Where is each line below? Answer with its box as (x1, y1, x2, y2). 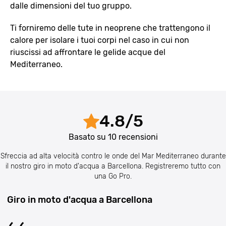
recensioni (116, 132, 158, 142)
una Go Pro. (94, 172, 132, 181)
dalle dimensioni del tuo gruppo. (10, 1, 132, 11)
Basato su (68, 132, 108, 142)
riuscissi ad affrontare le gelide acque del (10, 47, 165, 57)
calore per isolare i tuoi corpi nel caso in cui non (10, 35, 189, 45)
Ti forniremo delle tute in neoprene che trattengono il (10, 23, 210, 33)
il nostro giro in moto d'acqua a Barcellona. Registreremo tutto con (6, 162, 220, 171)
